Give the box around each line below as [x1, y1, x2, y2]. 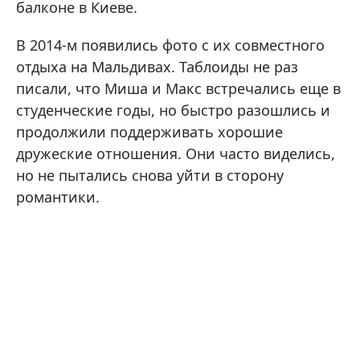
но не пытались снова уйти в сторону [16, 166, 284, 186]
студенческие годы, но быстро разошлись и [16, 100, 330, 121]
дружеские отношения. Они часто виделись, [16, 144, 335, 164]
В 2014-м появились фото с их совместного [16, 35, 325, 55]
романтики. [16, 187, 100, 207]
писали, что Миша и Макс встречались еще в [16, 79, 341, 99]
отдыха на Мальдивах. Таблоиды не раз [16, 57, 298, 77]
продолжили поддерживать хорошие [16, 122, 283, 142]
